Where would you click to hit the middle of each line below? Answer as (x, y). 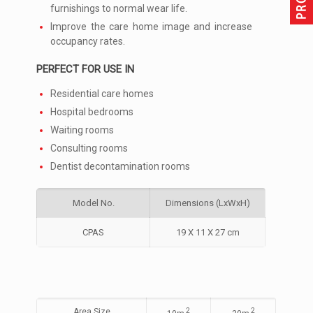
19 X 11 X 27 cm (208, 233)
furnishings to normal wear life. (119, 9)
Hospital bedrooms (92, 112)
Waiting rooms (82, 130)
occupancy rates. (88, 42)
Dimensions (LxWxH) (208, 203)
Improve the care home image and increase (151, 27)
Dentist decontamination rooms (121, 167)
